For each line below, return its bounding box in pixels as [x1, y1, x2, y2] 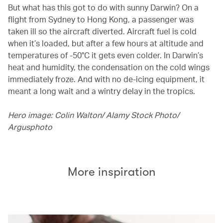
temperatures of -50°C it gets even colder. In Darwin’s [8, 49, 203, 60]
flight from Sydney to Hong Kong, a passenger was [8, 13, 194, 24]
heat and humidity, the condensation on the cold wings [8, 61, 210, 72]
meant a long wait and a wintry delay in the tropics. [8, 85, 195, 96]
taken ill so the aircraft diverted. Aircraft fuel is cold [8, 25, 197, 36]
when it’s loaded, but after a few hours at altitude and [8, 37, 204, 48]
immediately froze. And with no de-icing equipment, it [8, 73, 205, 84]
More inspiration [67, 164, 156, 179]
